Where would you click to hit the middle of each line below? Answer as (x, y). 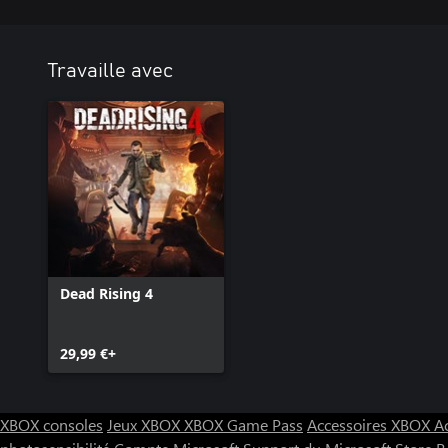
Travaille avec (110, 70)
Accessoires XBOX (370, 424)
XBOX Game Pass (243, 424)
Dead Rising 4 (106, 293)
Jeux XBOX (145, 424)
